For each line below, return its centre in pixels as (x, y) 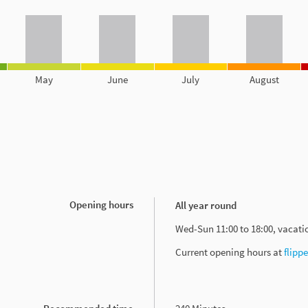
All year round (206, 205)
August (264, 79)
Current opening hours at (230, 252)
